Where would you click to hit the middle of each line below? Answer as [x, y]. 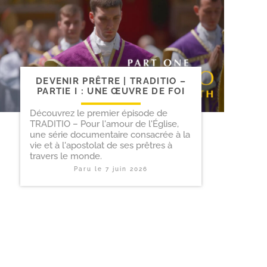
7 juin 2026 [127, 169]
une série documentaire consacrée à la [110, 135]
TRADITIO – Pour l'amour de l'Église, [104, 124]
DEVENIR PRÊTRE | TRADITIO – [111, 81]
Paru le [90, 169]
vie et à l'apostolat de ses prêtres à [101, 146]
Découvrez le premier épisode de [99, 114]
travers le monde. [66, 156]
